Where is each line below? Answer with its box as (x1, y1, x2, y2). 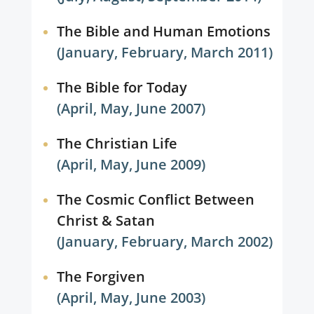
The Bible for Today (56, 78, 187, 97)
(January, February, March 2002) (57, 232, 273, 251)
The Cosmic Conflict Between (56, 190, 254, 209)
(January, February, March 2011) (57, 43, 273, 62)
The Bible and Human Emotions (56, 22, 271, 41)
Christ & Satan (56, 211, 155, 230)
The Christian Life (56, 134, 177, 153)
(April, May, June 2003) (57, 288, 206, 307)
